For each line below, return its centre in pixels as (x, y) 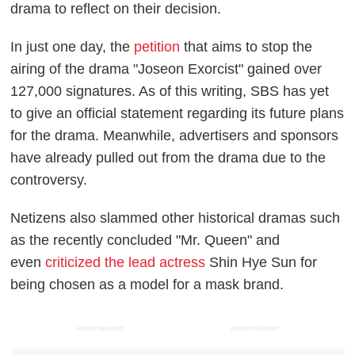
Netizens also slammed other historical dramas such (176, 218)
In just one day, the (73, 46)
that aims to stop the (246, 46)
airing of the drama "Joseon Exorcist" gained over (166, 69)
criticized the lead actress (126, 262)
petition (157, 46)
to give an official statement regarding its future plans (177, 113)
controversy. (49, 179)
